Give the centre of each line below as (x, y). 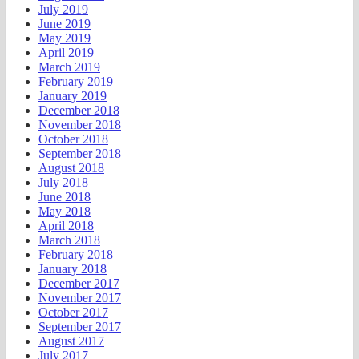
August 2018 (71, 168)
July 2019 (63, 10)
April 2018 (66, 226)
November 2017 (80, 298)
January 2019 (73, 96)
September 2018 (80, 154)
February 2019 (76, 82)
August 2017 (71, 341)
